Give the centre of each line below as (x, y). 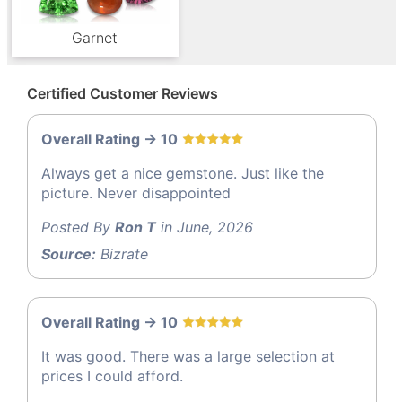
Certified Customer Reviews (122, 93)
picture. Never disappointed (136, 193)
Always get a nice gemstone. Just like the (183, 174)
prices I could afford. (112, 376)
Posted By (78, 227)
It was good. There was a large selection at (188, 357)
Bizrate (122, 254)
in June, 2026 (205, 227)
